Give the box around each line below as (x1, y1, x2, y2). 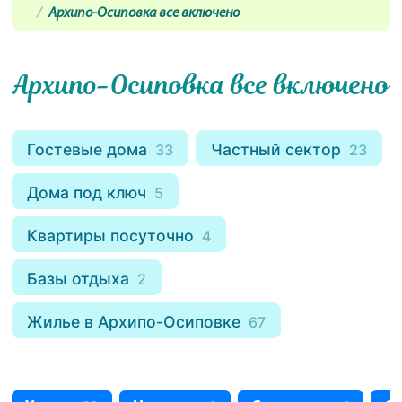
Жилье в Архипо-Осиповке (27, 311, 246, 331)
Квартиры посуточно (27, 225, 199, 245)
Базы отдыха (27, 268, 135, 288)
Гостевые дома (27, 139, 153, 159)
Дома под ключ (27, 182, 152, 202)
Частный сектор (211, 139, 346, 159)
